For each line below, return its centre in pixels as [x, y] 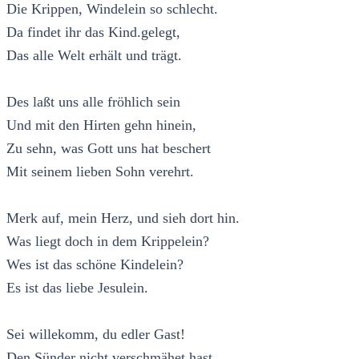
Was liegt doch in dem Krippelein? [108, 241]
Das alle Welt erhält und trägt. [94, 55]
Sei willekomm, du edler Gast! [96, 334]
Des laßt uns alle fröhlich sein [93, 101]
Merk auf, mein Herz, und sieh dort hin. [123, 218]
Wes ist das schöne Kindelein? [95, 264]
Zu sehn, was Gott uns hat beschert [109, 148]
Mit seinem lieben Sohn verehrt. [100, 171]
